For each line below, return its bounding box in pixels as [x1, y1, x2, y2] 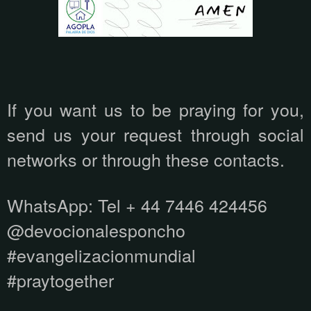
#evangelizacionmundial [7, 242, 196, 268]
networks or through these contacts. [7, 146, 285, 172]
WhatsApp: [7, 192, 93, 218]
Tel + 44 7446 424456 [98, 192, 267, 218]
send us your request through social [7, 121, 304, 147]
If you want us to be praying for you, [7, 96, 304, 122]
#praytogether [7, 267, 114, 293]
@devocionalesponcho [7, 217, 185, 243]
